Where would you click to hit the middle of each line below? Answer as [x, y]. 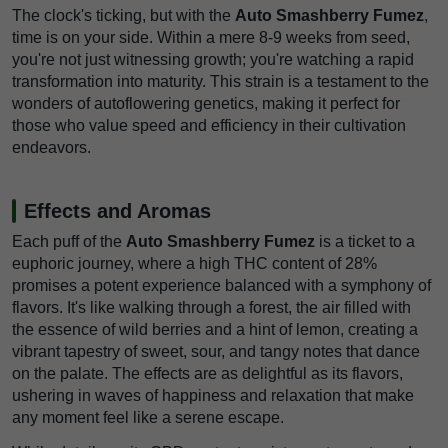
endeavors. [51, 148]
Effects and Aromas [117, 211]
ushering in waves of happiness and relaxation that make [213, 396]
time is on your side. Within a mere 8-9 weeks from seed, [211, 38]
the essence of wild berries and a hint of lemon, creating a [215, 330]
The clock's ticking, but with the [123, 16]
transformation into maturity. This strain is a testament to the [220, 82]
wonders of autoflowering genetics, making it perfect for [206, 104]
